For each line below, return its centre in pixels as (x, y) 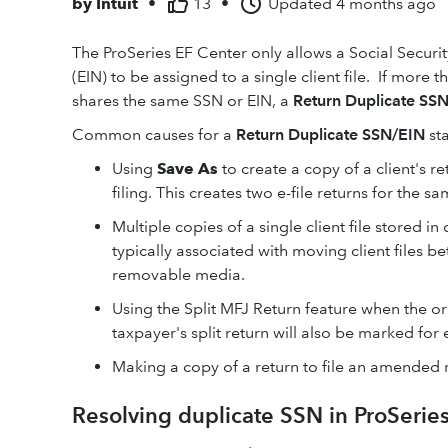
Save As (187, 168)
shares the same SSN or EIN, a (182, 100)
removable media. (178, 274)
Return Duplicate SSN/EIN (332, 134)
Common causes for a (154, 134)
